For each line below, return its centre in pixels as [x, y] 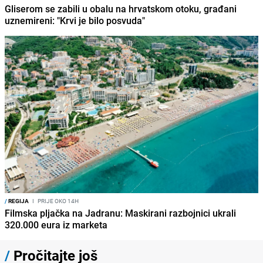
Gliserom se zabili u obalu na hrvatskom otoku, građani [121, 9]
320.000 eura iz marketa [56, 225]
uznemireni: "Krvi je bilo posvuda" [75, 21]
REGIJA [18, 201]
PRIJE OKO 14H [58, 201]
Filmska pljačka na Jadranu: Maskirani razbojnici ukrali [120, 213]
